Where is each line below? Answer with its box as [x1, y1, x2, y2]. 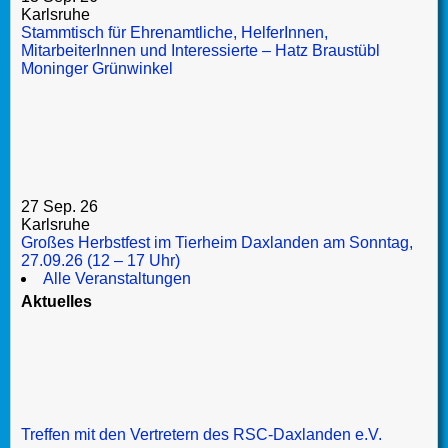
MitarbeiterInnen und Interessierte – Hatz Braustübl [21, 42, 380, 60]
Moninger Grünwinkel [21, 60, 173, 78]
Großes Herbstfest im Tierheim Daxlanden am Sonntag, [21, 234, 413, 252]
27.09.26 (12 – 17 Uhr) [21, 252, 180, 270]
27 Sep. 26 [21, 198, 98, 216]
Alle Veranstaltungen [43, 270, 191, 288]
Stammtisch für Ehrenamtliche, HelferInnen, [21, 24, 328, 42]
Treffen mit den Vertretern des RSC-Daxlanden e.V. [21, 426, 382, 444]
